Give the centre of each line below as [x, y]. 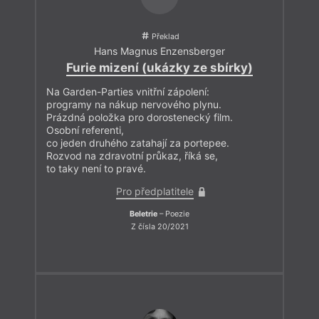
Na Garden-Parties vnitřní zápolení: [128, 92]
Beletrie [143, 214]
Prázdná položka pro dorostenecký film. [140, 117]
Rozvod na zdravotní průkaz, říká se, [132, 156]
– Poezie [173, 214]
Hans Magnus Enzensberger [159, 51]
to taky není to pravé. [96, 169]
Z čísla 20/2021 [159, 226]
